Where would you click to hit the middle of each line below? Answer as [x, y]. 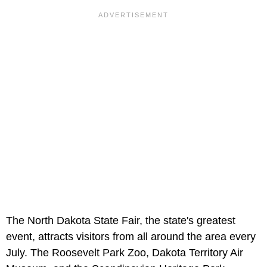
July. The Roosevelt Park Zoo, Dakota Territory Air [125, 252]
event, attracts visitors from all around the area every [131, 236]
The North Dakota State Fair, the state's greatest [121, 220]
